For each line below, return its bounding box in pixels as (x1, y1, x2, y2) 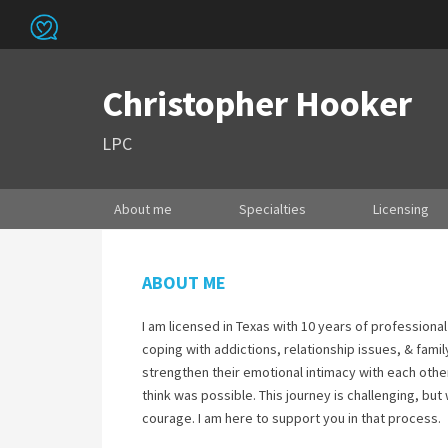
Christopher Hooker (102, 81, 412, 126)
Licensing (373, 200, 429, 218)
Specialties (239, 200, 306, 218)
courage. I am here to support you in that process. (142, 409, 441, 427)
